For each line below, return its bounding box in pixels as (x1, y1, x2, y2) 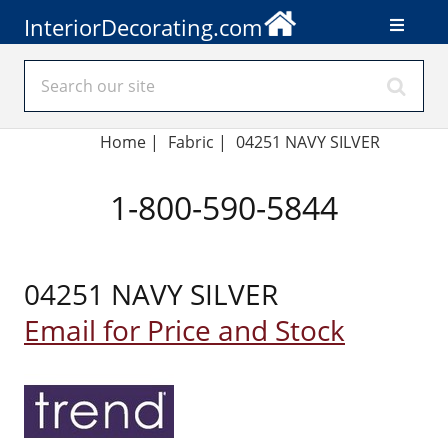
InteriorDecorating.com (24, 11, 262, 43)
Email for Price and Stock (24, 311, 345, 349)
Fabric (168, 131, 214, 153)
